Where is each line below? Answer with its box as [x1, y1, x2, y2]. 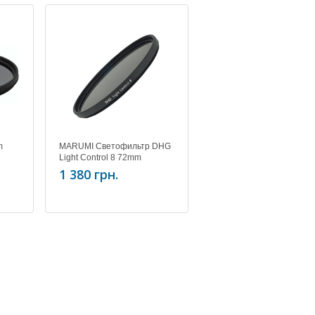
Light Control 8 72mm [59, 153, 141, 162]
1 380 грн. [59, 166, 118, 183]
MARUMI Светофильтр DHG [59, 141, 171, 151]
